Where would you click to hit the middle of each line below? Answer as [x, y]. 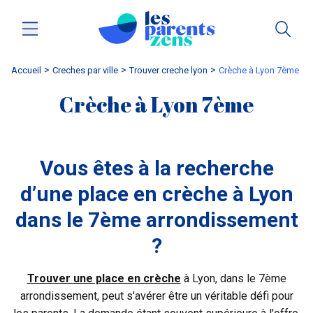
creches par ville [88, 70]
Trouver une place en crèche [104, 278]
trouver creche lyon [171, 70]
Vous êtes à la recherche [156, 168]
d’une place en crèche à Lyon [156, 194]
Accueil [26, 70]
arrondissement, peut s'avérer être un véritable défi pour [156, 296]
